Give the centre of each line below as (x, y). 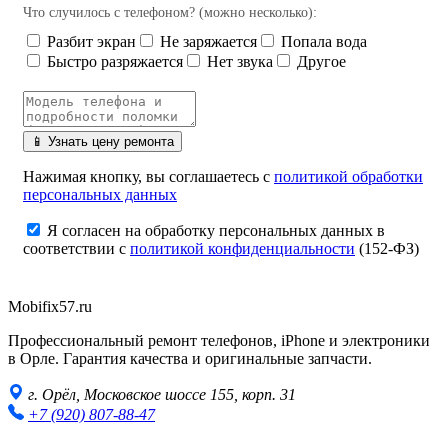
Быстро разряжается (113, 62)
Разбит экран (89, 42)
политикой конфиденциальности (242, 249)
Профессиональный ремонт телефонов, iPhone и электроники (219, 341)
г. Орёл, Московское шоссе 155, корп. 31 (162, 395)
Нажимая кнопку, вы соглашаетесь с (148, 177)
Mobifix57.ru (50, 307)
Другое (319, 62)
